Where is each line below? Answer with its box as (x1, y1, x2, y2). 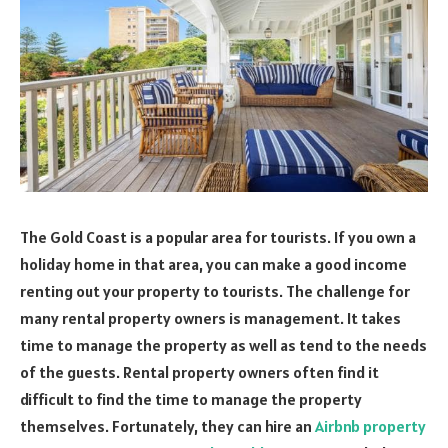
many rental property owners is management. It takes (20, 307, 401, 328)
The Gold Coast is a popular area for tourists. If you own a (20, 226, 416, 247)
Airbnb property (315, 415, 426, 436)
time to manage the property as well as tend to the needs (20, 334, 427, 355)
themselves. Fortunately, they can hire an (20, 415, 315, 436)
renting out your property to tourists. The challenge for (20, 280, 410, 301)
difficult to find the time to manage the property (20, 388, 362, 409)
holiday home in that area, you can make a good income (20, 253, 407, 274)
